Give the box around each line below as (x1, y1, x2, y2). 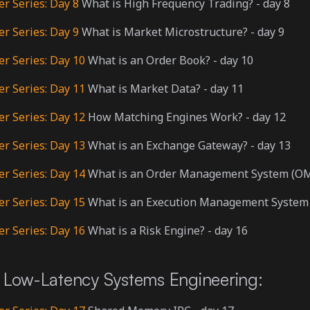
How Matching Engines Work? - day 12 (85, 109, 286, 125)
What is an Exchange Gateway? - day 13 (85, 138, 291, 153)
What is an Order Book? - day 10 (85, 53, 253, 68)
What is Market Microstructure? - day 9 (79, 24, 284, 39)
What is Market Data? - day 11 (85, 81, 244, 96)
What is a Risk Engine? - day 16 (85, 223, 248, 238)
